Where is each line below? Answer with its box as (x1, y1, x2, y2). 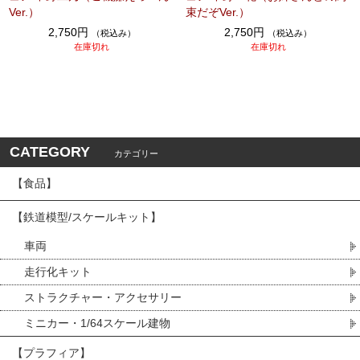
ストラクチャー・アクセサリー (24, 291, 182, 305)
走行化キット (24, 265, 92, 279)
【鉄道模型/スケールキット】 (12, 211, 162, 224)
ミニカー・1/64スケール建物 (24, 317, 170, 330)
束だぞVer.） (185, 6, 250, 19)
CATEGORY (10, 144, 90, 161)
